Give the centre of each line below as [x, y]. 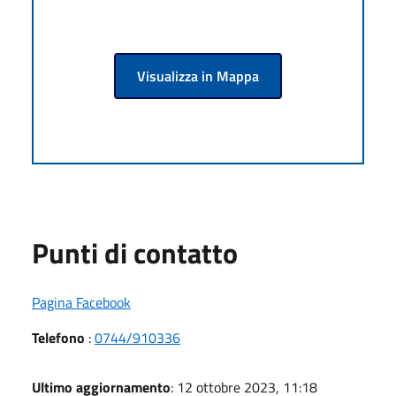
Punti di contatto [135, 252]
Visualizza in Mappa [198, 76]
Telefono [58, 337]
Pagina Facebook [81, 302]
